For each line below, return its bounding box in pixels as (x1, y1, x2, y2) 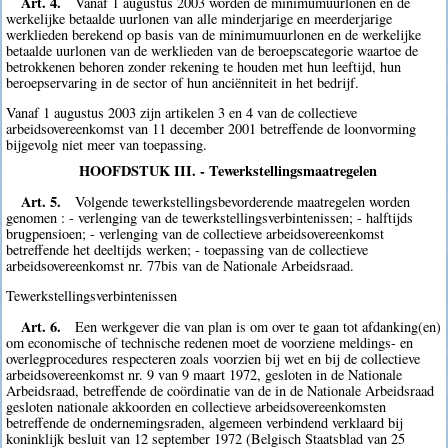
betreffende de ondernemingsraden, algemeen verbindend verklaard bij (6, 412, 404, 432)
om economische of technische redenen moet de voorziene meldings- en (6, 332, 414, 352)
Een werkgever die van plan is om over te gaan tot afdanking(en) (75, 316, 442, 336)
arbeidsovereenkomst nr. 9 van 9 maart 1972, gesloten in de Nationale (6, 364, 403, 384)
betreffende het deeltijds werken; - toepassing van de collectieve (6, 239, 369, 259)
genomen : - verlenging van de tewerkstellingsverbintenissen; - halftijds (6, 207, 414, 227)
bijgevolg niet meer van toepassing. (6, 135, 208, 155)
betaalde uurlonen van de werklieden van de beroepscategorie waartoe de (6, 40, 419, 60)
